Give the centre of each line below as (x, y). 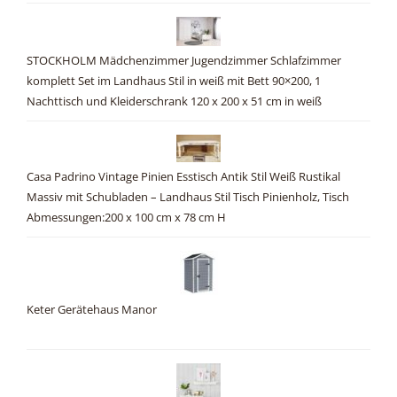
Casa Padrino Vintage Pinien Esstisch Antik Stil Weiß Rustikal (183, 177)
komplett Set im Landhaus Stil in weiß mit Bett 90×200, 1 (174, 82)
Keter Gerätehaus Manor (92, 310)
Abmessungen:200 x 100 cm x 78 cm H (126, 218)
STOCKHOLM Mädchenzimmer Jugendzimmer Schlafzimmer (184, 61)
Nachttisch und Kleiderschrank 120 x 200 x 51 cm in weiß (174, 102)
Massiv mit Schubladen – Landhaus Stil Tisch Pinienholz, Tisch (188, 198)
